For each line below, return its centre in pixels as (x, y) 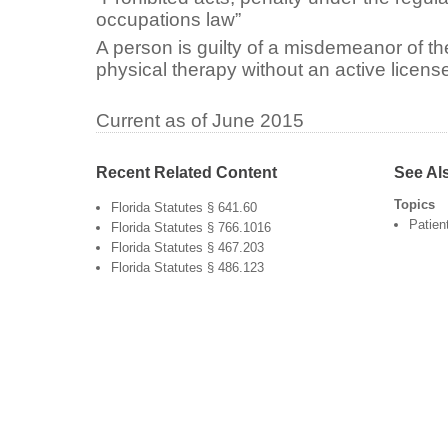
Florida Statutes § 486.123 (187, 267)
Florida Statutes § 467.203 (187, 247)
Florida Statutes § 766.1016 (191, 227)
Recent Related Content (186, 171)
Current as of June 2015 (200, 120)
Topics (414, 204)
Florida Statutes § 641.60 (184, 207)
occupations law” (168, 19)
